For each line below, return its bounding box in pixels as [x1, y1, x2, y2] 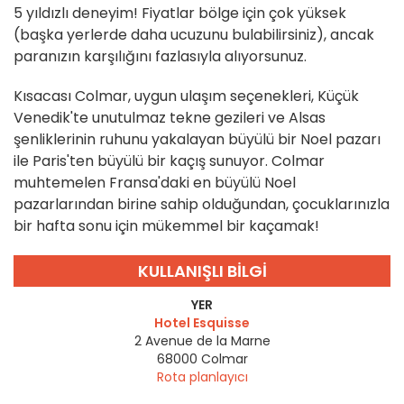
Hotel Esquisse [154, 314, 250, 333]
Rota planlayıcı [156, 368, 248, 387]
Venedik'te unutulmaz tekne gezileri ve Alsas [14, 107, 326, 129]
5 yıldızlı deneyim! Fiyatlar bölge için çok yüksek [14, 3, 346, 24]
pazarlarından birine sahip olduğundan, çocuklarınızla [14, 194, 390, 216]
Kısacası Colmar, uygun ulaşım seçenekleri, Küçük [14, 86, 359, 107]
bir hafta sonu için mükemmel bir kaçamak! [14, 216, 319, 237]
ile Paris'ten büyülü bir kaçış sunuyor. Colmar [14, 151, 325, 172]
